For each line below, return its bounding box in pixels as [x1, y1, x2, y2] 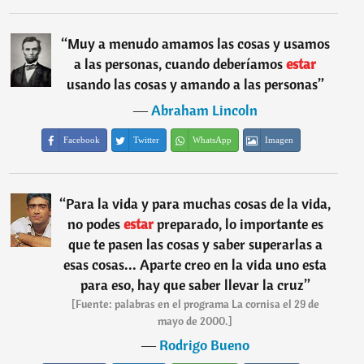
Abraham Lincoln [150, 101, 258, 119]
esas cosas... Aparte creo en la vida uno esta [63, 255, 327, 274]
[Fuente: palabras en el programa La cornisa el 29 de [71, 297, 319, 311]
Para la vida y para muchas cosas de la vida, [66, 194, 331, 213]
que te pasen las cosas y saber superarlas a [67, 235, 323, 253]
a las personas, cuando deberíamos [74, 54, 284, 73]
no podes [67, 214, 120, 233]
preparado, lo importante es [156, 214, 323, 233]
